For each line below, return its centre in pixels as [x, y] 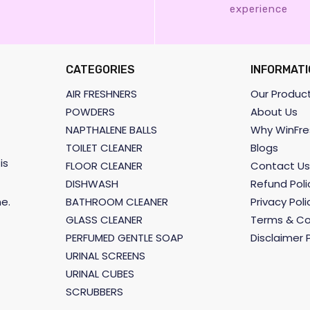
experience [258, 9]
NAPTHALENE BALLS [111, 130]
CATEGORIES [100, 70]
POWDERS [90, 112]
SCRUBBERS [94, 292]
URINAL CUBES [100, 274]
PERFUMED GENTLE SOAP [125, 238]
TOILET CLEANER [104, 148]
